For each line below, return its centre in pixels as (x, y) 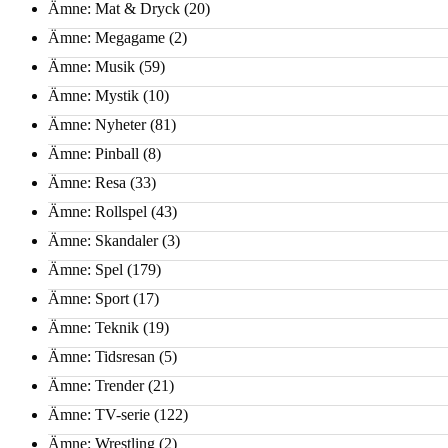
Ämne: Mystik (93, 96)
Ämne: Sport (88, 299)
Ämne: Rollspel (97, 212)
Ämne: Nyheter (97, 125)
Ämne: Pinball (93, 154)
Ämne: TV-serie (99, 415)
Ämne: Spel (85, 270)
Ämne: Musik (91, 67)
